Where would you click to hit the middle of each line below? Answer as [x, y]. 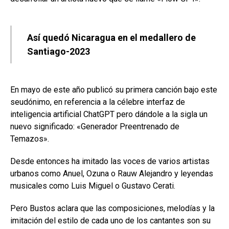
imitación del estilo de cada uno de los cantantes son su [110, 220]
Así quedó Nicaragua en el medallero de [111, 37]
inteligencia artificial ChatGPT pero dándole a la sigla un [109, 114]
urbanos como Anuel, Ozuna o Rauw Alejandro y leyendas [112, 173]
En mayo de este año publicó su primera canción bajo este [114, 89]
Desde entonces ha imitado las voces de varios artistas [110, 161]
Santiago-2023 [59, 51]
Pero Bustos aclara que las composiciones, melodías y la [112, 208]
